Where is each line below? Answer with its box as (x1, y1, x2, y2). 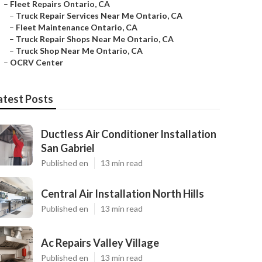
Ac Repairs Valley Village (41, 236, 159, 249)
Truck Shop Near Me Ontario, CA (16, 46, 143, 56)
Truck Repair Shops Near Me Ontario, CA (16, 34, 174, 44)
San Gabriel (41, 142, 95, 154)
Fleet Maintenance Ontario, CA (16, 22, 137, 32)
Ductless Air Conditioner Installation (41, 127, 216, 140)
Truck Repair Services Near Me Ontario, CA (16, 11, 182, 20)
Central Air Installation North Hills (41, 187, 204, 200)
